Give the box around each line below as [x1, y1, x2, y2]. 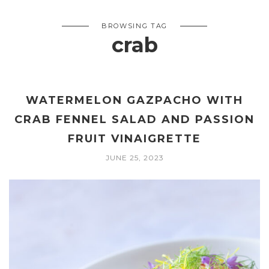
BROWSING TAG [101, 22, 168, 31]
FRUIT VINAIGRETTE [68, 132, 201, 146]
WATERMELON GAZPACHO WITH [26, 94, 243, 107]
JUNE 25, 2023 [105, 153, 164, 163]
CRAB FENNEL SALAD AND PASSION [14, 113, 255, 127]
